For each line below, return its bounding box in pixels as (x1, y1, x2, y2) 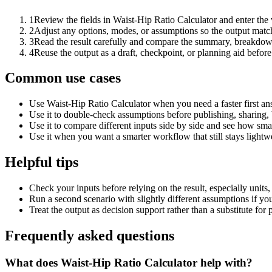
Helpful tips (5, 154, 78, 171)
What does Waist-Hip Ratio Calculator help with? (5, 256, 253, 269)
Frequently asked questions (5, 228, 174, 244)
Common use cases (5, 70, 121, 86)
